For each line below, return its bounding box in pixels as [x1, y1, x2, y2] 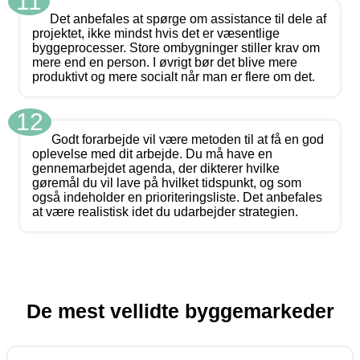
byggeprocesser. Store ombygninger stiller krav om [32, 41, 320, 55]
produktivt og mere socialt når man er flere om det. [32, 70, 315, 84]
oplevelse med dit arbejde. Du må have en [32, 147, 272, 162]
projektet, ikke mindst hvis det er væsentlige [32, 27, 280, 41]
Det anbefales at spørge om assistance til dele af [50, 12, 326, 27]
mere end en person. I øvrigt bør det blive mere [32, 55, 297, 70]
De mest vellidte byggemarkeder [26, 300, 334, 323]
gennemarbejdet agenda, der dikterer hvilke [32, 162, 280, 176]
